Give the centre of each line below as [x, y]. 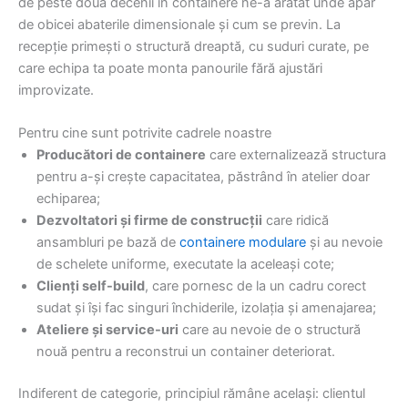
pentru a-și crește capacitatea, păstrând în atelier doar [203, 177]
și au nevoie [344, 243]
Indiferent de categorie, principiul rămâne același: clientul [192, 393]
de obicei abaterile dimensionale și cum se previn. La [179, 24]
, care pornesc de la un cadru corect [255, 286]
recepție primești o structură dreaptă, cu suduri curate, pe [194, 46]
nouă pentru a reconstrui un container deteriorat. [186, 352]
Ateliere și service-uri [107, 330]
